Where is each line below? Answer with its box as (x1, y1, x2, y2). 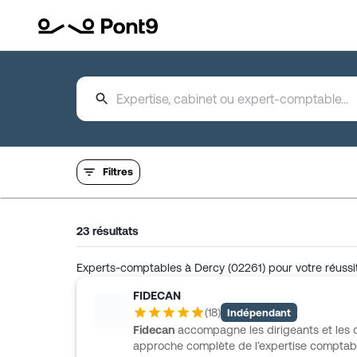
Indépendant (227, 306, 291, 319)
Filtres (103, 166, 133, 178)
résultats (89, 225, 139, 237)
